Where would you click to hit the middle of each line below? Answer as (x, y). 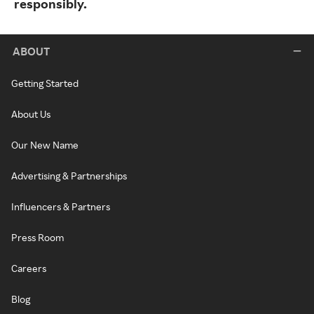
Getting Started (45, 83)
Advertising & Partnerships (69, 176)
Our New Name (45, 145)
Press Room (37, 238)
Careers (29, 268)
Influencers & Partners (61, 207)
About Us (31, 114)
